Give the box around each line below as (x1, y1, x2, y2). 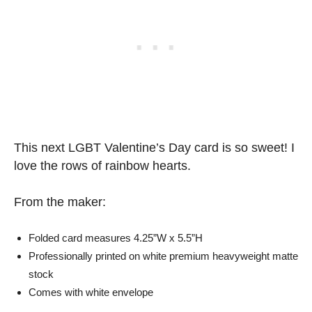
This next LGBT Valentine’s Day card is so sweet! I (14, 141, 295, 155)
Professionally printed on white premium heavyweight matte (29, 250, 298, 263)
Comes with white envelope (29, 286, 153, 299)
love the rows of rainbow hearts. (14, 159, 191, 173)
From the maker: (14, 195, 106, 210)
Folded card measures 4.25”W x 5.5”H (29, 232, 203, 244)
